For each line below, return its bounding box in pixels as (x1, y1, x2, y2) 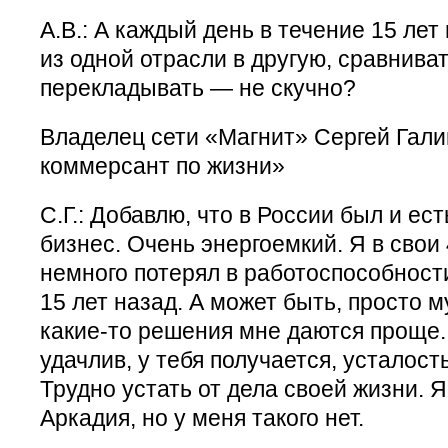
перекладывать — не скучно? (40, 74, 356, 101)
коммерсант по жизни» (40, 152, 285, 179)
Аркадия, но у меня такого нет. (40, 404, 364, 431)
